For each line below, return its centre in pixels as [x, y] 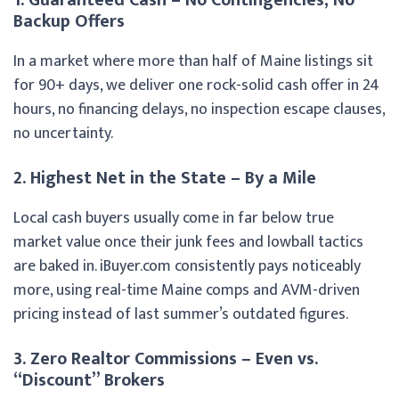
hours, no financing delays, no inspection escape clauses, [199, 109]
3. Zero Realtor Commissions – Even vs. [166, 358]
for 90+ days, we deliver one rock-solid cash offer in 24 [196, 85]
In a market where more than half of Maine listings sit [193, 61]
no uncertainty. [63, 133]
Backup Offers [69, 21]
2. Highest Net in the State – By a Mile [165, 178]
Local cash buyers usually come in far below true [174, 218]
